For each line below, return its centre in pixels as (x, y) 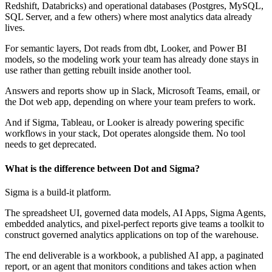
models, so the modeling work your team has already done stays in (132, 59)
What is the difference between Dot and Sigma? (102, 168)
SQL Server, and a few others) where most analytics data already (128, 17)
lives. (15, 28)
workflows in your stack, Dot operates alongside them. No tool (125, 134)
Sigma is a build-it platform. (58, 192)
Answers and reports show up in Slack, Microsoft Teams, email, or (132, 91)
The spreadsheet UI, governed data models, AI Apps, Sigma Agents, (135, 212)
